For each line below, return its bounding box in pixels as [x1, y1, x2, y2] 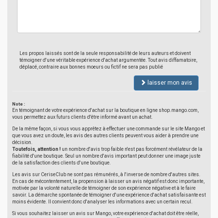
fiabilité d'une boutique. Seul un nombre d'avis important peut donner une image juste [12, 153, 200, 159]
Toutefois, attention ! [12, 146, 61, 152]
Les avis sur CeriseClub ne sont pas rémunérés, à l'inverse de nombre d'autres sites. [12, 172, 200, 177]
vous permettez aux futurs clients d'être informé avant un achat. [12, 114, 153, 120]
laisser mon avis [146, 79, 192, 86]
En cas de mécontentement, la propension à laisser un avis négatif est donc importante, [12, 179, 204, 184]
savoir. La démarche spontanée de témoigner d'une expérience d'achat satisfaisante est [12, 192, 206, 198]
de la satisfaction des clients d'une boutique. [12, 160, 111, 165]
